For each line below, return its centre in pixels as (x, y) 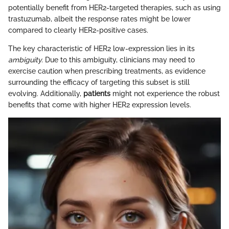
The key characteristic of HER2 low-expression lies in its (101, 49)
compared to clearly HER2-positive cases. (78, 30)
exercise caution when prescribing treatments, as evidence (107, 71)
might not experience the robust (165, 94)
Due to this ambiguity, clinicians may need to (119, 60)
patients (97, 94)
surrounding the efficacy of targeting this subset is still (99, 83)
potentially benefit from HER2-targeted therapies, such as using (114, 8)
